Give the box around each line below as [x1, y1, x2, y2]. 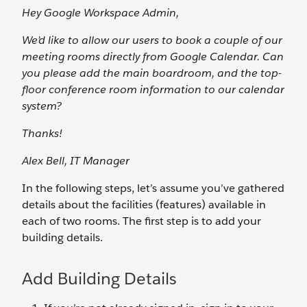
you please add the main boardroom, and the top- [22, 66, 282, 80]
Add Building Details [22, 268, 177, 289]
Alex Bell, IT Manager [22, 153, 130, 168]
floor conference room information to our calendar [22, 82, 284, 97]
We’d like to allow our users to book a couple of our [22, 33, 282, 47]
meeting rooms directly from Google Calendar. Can [22, 49, 284, 64]
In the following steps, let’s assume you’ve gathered [22, 181, 284, 195]
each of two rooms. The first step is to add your [22, 214, 261, 228]
